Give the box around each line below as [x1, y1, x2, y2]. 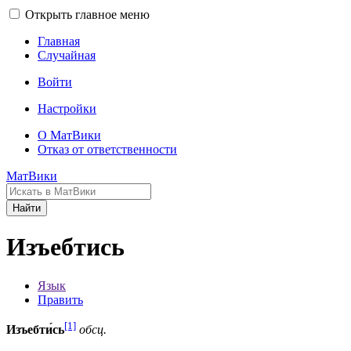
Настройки [38, 102, 96, 115]
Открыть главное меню [25, 8, 150, 21]
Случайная [38, 49, 96, 62]
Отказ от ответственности [38, 143, 177, 156]
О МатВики [38, 128, 101, 142]
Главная [38, 34, 80, 48]
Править [38, 292, 83, 306]
